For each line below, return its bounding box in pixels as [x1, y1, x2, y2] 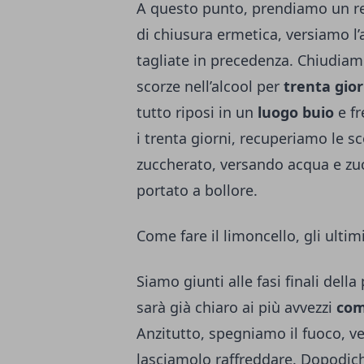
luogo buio [258, 102, 334, 123]
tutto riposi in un [136, 102, 258, 123]
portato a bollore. [136, 180, 262, 201]
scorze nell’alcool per [136, 76, 284, 97]
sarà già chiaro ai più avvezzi [136, 297, 332, 318]
